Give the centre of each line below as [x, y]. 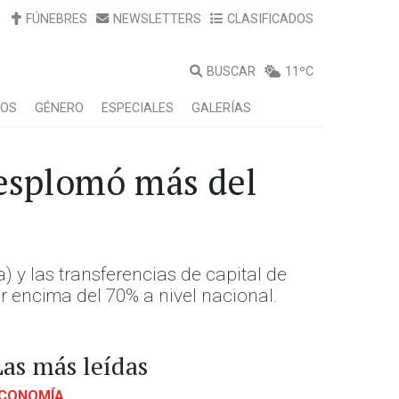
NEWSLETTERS [157, 19]
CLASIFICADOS [270, 19]
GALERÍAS [221, 108]
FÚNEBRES [57, 19]
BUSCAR [231, 72]
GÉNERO [59, 108]
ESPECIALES [138, 108]
